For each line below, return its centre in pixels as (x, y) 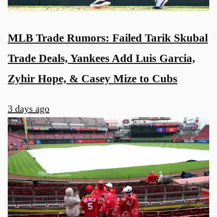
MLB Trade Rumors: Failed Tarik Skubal (108, 38)
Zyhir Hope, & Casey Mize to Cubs (93, 79)
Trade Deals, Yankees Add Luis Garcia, (101, 58)
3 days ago (29, 109)
